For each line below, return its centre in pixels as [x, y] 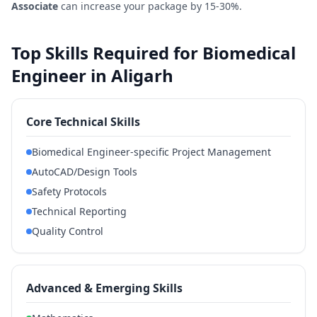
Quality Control [68, 231]
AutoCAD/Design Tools [85, 172]
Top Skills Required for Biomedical [154, 53]
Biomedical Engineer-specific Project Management [151, 152]
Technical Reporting [79, 211]
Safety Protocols [69, 191]
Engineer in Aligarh [92, 75]
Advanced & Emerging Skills [104, 288]
